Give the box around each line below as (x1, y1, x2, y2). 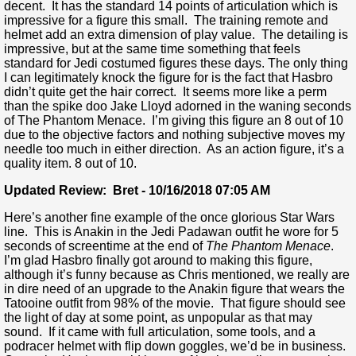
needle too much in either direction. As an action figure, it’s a (4, 142, 344, 157)
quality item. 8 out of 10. (4, 157, 140, 171)
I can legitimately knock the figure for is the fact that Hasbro (4, 71, 333, 85)
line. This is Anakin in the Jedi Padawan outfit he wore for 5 (4, 225, 339, 239)
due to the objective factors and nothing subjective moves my (4, 128, 345, 142)
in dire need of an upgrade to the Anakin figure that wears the (4, 282, 345, 296)
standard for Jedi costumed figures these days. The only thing (4, 56, 348, 71)
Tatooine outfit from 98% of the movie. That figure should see (4, 296, 346, 311)
